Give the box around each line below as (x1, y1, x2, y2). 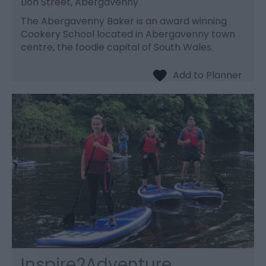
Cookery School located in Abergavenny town (21, 27, 235, 41)
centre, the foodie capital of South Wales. (21, 40, 216, 54)
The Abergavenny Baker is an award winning (21, 14, 227, 28)
